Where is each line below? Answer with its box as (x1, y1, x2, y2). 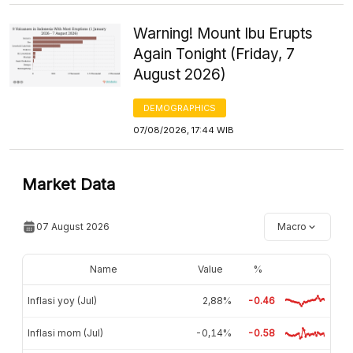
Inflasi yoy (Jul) (28, 295, 97, 307)
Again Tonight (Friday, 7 (133, 45, 295, 64)
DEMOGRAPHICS (143, 102, 217, 114)
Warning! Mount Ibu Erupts (133, 24, 314, 43)
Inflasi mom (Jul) (28, 327, 103, 340)
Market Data (22, 175, 115, 195)
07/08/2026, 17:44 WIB (133, 124, 235, 136)
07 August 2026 (36, 221, 110, 233)
